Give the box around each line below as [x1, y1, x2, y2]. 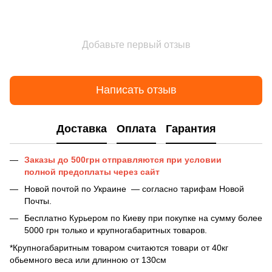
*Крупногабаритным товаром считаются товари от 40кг [10, 242, 228, 253]
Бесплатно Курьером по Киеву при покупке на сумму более [24, 213, 262, 223]
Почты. [24, 195, 52, 206]
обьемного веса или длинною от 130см [10, 254, 166, 265]
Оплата [116, 123, 156, 135]
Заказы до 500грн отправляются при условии [24, 154, 222, 165]
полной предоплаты [24, 166, 111, 177]
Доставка [56, 123, 107, 135]
